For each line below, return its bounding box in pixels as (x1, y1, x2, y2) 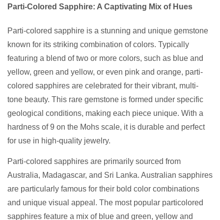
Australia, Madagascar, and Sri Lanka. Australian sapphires (7, 171, 213, 180)
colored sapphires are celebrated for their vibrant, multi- (7, 82, 198, 90)
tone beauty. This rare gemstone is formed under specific (7, 95, 203, 104)
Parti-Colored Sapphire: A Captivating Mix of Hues (7, 2, 192, 11)
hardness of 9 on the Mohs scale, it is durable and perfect (7, 123, 205, 132)
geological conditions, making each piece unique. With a (7, 109, 203, 118)
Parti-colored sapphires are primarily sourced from (7, 157, 181, 166)
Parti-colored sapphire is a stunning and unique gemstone (7, 27, 208, 35)
